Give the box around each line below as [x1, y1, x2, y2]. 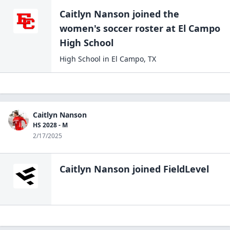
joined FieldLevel [130, 163, 209, 175]
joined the [130, 8, 179, 20]
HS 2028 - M [33, 121, 68, 129]
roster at [132, 22, 176, 34]
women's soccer [60, 22, 132, 34]
